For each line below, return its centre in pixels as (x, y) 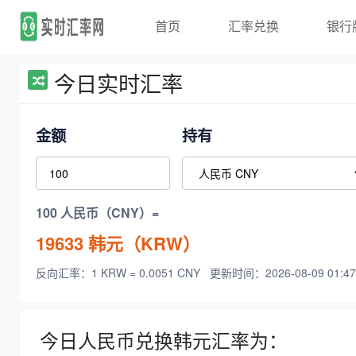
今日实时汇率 (118, 83)
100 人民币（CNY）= (97, 213)
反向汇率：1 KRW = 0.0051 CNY (120, 273)
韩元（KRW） (142, 243)
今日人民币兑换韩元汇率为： (164, 341)
